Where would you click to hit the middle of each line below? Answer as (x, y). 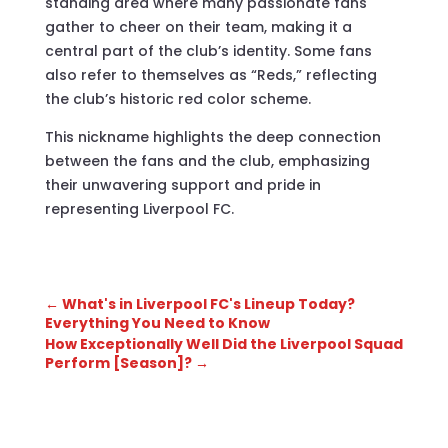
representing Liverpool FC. (139, 208)
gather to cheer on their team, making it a (198, 26)
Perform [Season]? (118, 362)
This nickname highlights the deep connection (212, 136)
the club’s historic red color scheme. (177, 98)
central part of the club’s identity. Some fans (208, 50)
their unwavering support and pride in (182, 184)
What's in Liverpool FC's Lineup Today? (208, 303)
